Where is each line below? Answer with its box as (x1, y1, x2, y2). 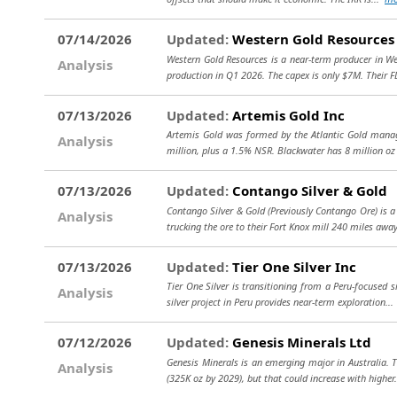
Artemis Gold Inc (229, 105, 345, 124)
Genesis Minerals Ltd (229, 333, 371, 351)
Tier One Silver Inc (229, 257, 356, 276)
